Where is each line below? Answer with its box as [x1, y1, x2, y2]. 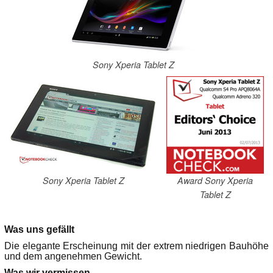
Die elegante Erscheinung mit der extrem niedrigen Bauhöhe [4, 241, 269, 252]
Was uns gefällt [4, 224, 74, 235]
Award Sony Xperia [177, 174, 253, 186]
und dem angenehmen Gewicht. [4, 251, 142, 262]
